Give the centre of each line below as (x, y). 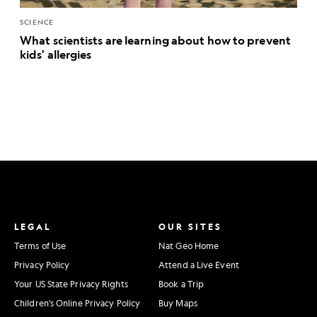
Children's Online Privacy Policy (77, 303)
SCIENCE (37, 22)
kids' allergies (56, 54)
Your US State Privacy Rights (71, 284)
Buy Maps (178, 303)
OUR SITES (190, 227)
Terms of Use (40, 246)
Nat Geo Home (189, 246)
